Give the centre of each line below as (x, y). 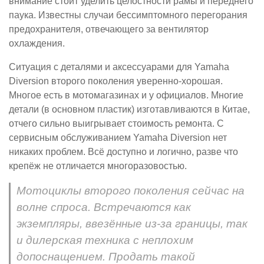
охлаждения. (37, 44)
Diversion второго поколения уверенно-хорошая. (116, 81)
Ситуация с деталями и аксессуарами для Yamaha (119, 67)
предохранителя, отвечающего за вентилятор (109, 29)
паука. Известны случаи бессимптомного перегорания (128, 15)
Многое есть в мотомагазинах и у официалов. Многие (126, 95)
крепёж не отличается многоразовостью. (98, 166)
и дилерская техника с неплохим (105, 240)
